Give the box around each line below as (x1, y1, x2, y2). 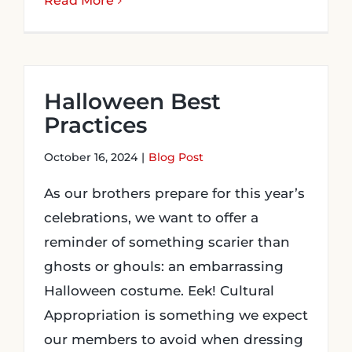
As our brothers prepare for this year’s (44, 185, 305, 201)
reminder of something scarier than (44, 234, 290, 250)
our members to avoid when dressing (44, 332, 303, 347)
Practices (44, 112, 147, 138)
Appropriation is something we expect (44, 307, 308, 323)
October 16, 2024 (44, 150, 137, 164)
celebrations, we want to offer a (44, 210, 258, 225)
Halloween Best (44, 88, 221, 115)
